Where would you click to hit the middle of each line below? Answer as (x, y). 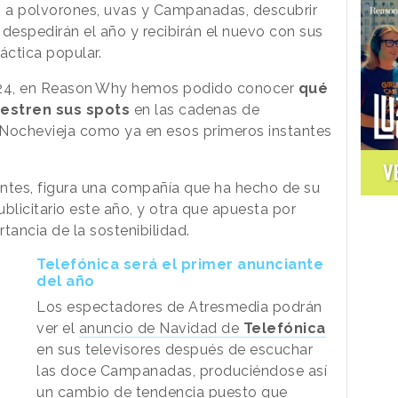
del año (66, 281)
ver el (58, 328)
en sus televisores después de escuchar (175, 349)
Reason (67, 88)
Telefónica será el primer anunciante (180, 264)
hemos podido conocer (211, 88)
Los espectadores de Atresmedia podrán (179, 306)
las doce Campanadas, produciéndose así (182, 370)
